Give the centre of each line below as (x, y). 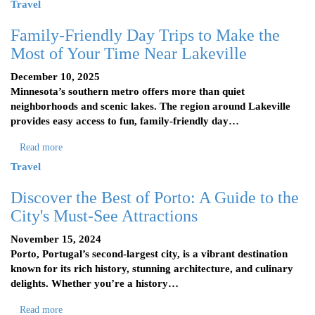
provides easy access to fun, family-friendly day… (125, 121)
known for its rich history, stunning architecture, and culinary (152, 269)
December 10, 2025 (55, 77)
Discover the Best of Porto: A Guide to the (155, 198)
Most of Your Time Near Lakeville (129, 53)
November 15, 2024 (56, 239)
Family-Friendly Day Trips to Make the (145, 35)
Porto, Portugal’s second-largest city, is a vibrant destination (149, 254)
